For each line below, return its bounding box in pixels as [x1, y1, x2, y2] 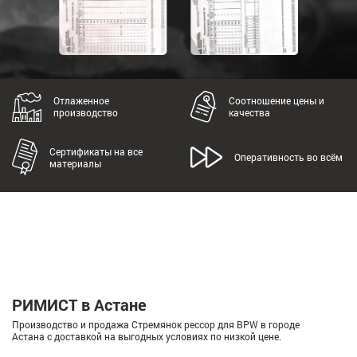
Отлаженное [53, 94, 109, 108]
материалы [49, 156, 101, 170]
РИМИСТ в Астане [12, 294, 147, 316]
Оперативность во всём [234, 151, 343, 164]
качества [229, 106, 271, 120]
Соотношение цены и [229, 94, 325, 108]
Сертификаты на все [49, 144, 143, 158]
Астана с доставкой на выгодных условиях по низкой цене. [12, 330, 281, 343]
